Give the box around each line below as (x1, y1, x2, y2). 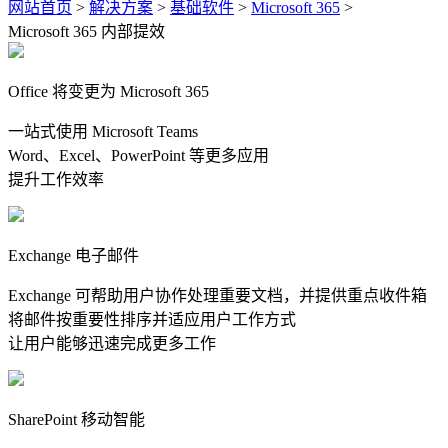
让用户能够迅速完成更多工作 (8, 334, 216, 352)
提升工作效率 (8, 170, 104, 188)
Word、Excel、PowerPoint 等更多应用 (8, 146, 269, 164)
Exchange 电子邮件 (8, 246, 139, 264)
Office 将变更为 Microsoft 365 (8, 82, 209, 100)
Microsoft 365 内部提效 (8, 22, 165, 40)
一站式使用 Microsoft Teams (8, 122, 198, 140)
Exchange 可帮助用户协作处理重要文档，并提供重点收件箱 (8, 286, 427, 304)
